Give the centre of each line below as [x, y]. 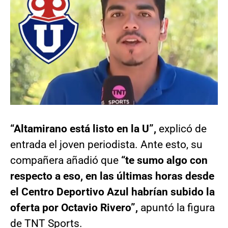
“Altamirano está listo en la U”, [84, 129]
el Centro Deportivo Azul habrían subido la [112, 192]
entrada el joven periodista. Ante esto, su [106, 145]
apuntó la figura [178, 208]
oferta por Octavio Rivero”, [75, 208]
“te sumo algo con [164, 161]
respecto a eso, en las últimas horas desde [112, 176]
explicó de [183, 129]
